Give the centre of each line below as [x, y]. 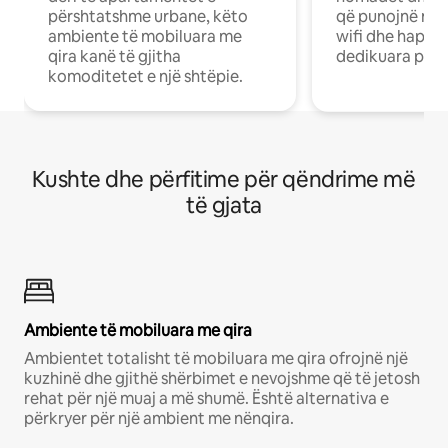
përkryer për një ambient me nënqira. [159, 419]
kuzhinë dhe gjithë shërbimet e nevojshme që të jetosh [222, 379]
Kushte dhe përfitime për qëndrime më [224, 180]
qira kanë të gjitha [114, 57]
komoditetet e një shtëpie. [145, 77]
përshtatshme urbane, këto [148, 17]
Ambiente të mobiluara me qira [138, 331]
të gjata [224, 206]
